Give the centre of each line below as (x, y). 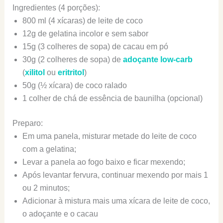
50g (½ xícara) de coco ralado (74, 85)
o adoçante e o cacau (60, 214)
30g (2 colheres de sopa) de (72, 59)
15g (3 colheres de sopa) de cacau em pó (95, 46)
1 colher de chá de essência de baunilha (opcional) (112, 98)
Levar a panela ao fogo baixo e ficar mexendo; (104, 162)
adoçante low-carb (158, 59)
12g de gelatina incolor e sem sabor (85, 33)
